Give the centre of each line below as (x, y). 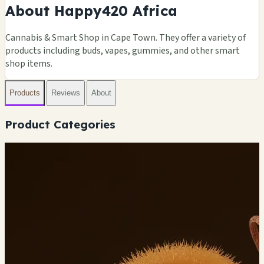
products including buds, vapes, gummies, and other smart (123, 50)
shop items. (29, 63)
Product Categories (60, 124)
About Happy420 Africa (91, 10)
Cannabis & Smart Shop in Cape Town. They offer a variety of (126, 37)
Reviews (66, 93)
